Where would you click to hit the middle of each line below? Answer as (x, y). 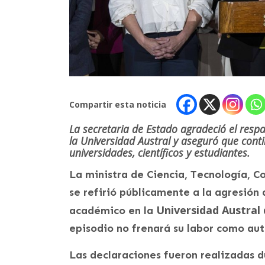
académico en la (113, 210)
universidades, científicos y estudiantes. (159, 152)
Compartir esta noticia (118, 104)
